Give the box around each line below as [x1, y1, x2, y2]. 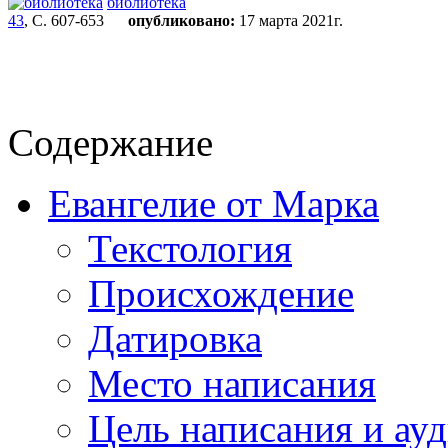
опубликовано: [128, 12, 235, 29]
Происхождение [88, 272, 354, 315]
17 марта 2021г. [235, 12, 343, 29]
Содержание [8, 121, 213, 164]
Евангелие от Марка [48, 182, 379, 225]
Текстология [88, 227, 292, 270]
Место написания [88, 362, 376, 405]
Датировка [88, 317, 262, 360]
